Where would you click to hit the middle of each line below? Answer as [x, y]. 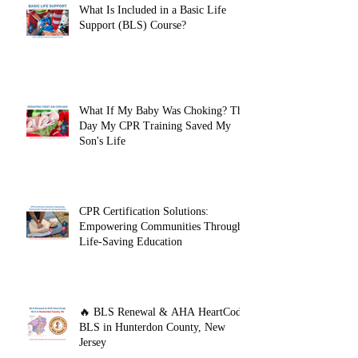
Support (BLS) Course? [133, 26]
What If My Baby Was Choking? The [163, 111]
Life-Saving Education [131, 242]
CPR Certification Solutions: [144, 212]
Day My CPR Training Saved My [155, 126]
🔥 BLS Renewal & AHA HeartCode [163, 312]
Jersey [93, 343]
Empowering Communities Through [161, 227]
